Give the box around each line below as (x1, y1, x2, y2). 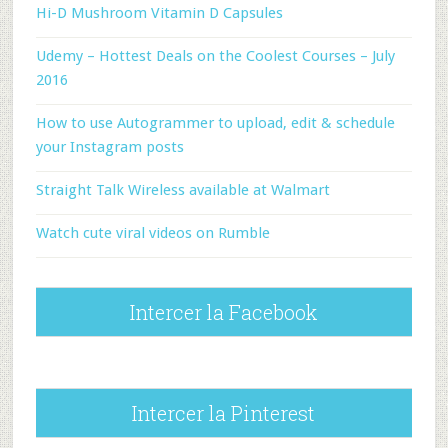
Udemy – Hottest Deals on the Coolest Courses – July (35, 47, 395, 65)
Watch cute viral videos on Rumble (35, 224, 270, 242)
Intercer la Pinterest (132, 400, 316, 426)
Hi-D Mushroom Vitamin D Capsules (35, 4, 283, 22)
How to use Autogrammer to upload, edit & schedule (35, 114, 395, 132)
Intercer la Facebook (130, 299, 318, 325)
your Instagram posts (35, 138, 184, 156)
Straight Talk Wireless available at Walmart (35, 181, 330, 199)
